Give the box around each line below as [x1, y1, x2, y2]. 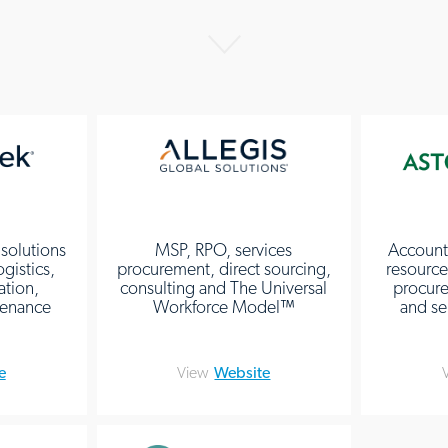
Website [214, 363, 271, 382]
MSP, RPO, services [155, 239, 293, 260]
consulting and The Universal [120, 277, 328, 298]
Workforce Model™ [152, 296, 295, 317]
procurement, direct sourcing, [116, 258, 331, 279]
